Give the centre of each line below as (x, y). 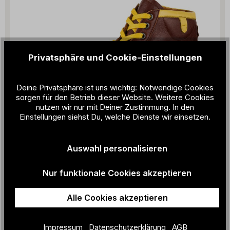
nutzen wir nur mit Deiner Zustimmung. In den (115, 107)
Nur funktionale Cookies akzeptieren (117, 173)
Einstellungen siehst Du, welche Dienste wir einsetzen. (115, 117)
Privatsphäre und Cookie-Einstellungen (115, 58)
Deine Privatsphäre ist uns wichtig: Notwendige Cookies (115, 88)
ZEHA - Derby (45, 180)
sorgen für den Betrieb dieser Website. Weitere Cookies (115, 98)
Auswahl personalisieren (117, 149)
